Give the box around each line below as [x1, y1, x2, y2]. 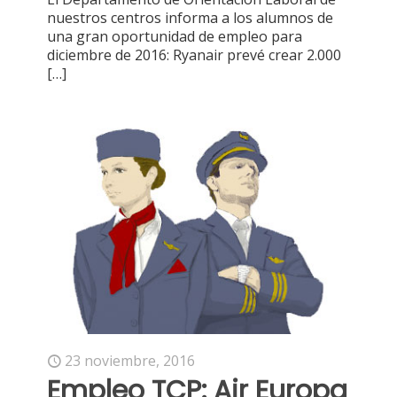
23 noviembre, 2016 [65, 350, 195, 370]
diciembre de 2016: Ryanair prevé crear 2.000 [47, 45, 341, 66]
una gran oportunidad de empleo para [47, 27, 302, 47]
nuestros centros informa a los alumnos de [47, 8, 333, 28]
